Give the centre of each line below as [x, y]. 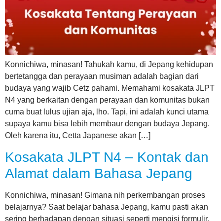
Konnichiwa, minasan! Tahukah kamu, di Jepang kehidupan [109, 65]
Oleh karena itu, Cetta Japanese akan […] [78, 136]
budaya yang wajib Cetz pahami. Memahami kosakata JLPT [110, 88]
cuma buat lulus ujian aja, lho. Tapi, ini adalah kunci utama [107, 112]
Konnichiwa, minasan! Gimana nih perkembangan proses [105, 195]
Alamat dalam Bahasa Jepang [99, 173]
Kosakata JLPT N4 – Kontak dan [107, 157]
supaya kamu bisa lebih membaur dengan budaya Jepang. [107, 124]
